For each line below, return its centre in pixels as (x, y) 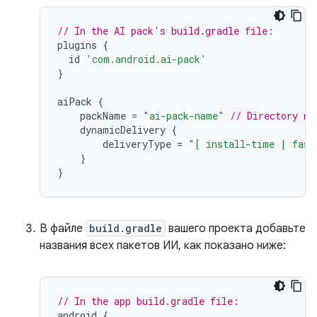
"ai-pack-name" (184, 116)
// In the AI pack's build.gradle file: (166, 31)
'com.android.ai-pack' (146, 59)
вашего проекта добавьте (236, 229)
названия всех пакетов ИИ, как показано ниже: (163, 246)
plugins (77, 45)
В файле (63, 229)
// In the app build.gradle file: (148, 301)
